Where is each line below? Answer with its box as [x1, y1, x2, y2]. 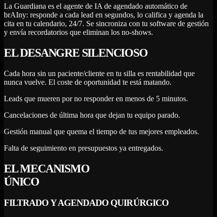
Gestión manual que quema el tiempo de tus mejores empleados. [4, 127, 199, 136]
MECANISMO [20, 162, 90, 175]
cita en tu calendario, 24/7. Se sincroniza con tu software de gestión [4, 19, 209, 28]
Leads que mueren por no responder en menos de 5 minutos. [4, 94, 188, 103]
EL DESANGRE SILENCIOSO [4, 46, 148, 59]
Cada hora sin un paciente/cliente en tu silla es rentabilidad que [4, 69, 195, 77]
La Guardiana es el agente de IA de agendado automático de [4, 1, 187, 10]
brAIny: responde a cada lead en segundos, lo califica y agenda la [4, 10, 203, 19]
